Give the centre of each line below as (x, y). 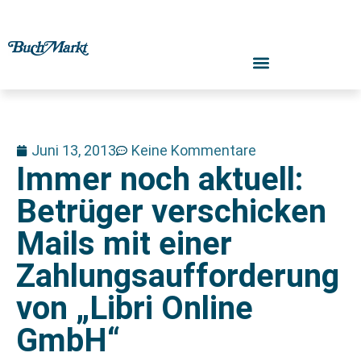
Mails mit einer (124, 244)
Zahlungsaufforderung (178, 276)
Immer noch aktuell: (160, 179)
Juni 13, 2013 (74, 150)
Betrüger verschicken (171, 212)
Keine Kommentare (194, 150)
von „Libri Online (135, 308)
